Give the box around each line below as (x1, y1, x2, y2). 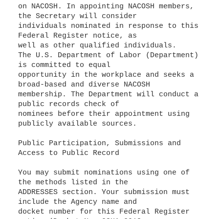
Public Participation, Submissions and (18, 139, 181, 148)
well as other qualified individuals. (18, 42, 176, 50)
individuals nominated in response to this (18, 22, 198, 30)
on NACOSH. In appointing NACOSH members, (18, 2, 194, 11)
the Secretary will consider (18, 12, 137, 21)
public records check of (18, 100, 119, 109)
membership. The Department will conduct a (18, 90, 198, 99)
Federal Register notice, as (18, 32, 137, 40)
